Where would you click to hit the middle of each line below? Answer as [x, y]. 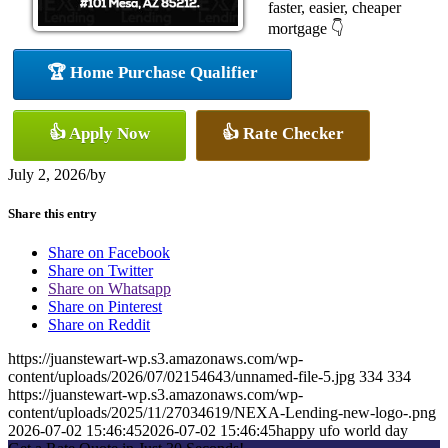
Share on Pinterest [105, 307]
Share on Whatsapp [109, 289]
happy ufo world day [342, 431]
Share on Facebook [109, 253]
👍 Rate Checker [283, 133]
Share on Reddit [99, 325]
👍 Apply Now [99, 133]
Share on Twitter [100, 271]
